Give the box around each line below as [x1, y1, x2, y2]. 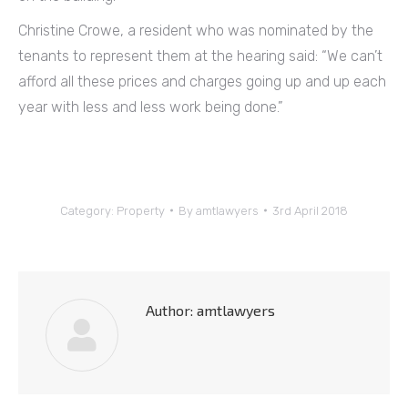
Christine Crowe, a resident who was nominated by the [18, 21, 373, 39]
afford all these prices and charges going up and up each [18, 72, 386, 90]
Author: [146, 301, 193, 319]
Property [117, 203, 165, 218]
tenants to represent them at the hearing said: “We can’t [18, 46, 382, 65]
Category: [60, 203, 117, 218]
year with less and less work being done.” [18, 97, 283, 116]
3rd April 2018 [272, 203, 348, 218]
